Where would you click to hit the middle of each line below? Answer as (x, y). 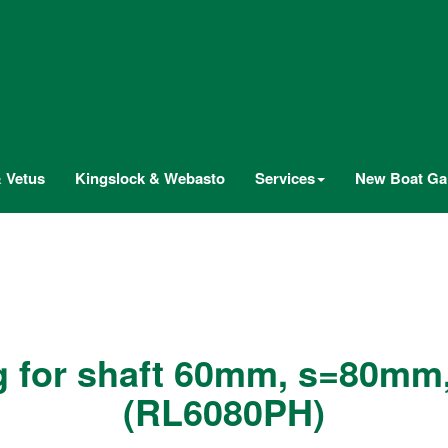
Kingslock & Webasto (150, 178)
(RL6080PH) (224, 411)
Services (285, 178)
